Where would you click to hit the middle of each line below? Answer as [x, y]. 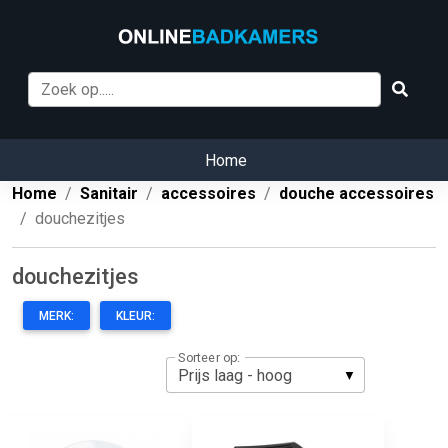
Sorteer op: [209, 357]
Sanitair [109, 194]
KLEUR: [135, 316]
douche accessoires [356, 194]
